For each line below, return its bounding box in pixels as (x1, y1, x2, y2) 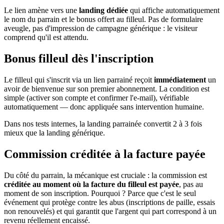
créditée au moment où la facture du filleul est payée (4, 180, 179, 189)
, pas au (179, 180, 203, 189)
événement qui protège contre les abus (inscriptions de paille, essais (4, 198, 215, 207)
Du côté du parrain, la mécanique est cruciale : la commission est (4, 171, 207, 180)
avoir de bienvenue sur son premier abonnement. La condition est (4, 84, 209, 93)
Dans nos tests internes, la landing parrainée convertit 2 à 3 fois (4, 119, 202, 128)
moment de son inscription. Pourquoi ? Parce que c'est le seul (4, 189, 196, 198)
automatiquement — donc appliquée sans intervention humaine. (4, 102, 204, 111)
